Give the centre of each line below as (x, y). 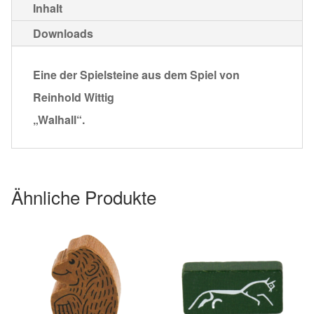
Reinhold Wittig (74, 97)
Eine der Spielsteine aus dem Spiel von (136, 74)
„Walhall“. (59, 119)
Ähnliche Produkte (84, 196)
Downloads (63, 33)
